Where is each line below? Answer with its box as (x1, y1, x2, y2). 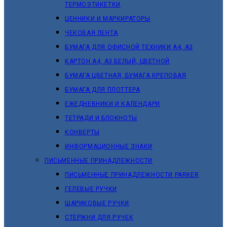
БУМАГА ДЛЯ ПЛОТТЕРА (65, 86, 140, 93)
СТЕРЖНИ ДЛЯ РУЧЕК (65, 214, 134, 221)
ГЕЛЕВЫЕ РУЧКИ (65, 185, 117, 193)
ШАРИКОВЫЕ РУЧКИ (65, 200, 129, 207)
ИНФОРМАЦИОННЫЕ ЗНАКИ (65, 143, 153, 150)
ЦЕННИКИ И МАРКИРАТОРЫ (65, 15, 150, 22)
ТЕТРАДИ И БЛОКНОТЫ (65, 115, 137, 122)
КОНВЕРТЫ (65, 129, 100, 136)
